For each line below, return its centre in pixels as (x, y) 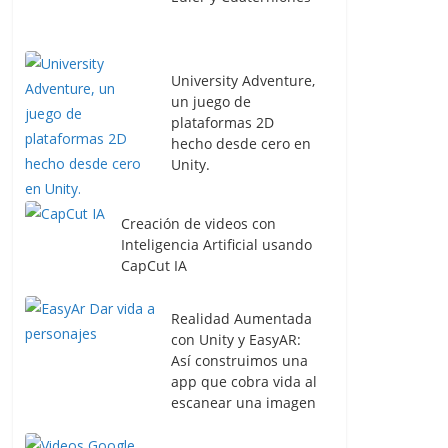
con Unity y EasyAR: (236, 339)
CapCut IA (154, 265)
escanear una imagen (243, 402)
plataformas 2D (222, 122)
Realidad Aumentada (241, 318)
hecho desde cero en (241, 143)
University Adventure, (243, 80)
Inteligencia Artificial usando (216, 244)
